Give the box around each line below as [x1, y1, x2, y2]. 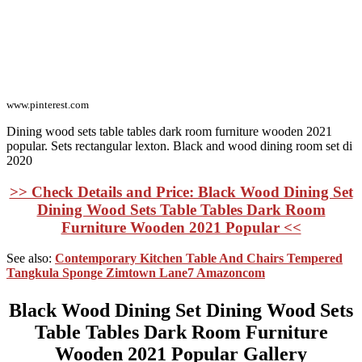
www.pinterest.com [6, 99, 89, 111]
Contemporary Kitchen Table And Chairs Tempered [55, 251, 343, 266]
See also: [6, 251, 55, 266]
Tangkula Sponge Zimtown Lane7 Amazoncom [6, 266, 265, 280]
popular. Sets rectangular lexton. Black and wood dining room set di [6, 139, 352, 153]
